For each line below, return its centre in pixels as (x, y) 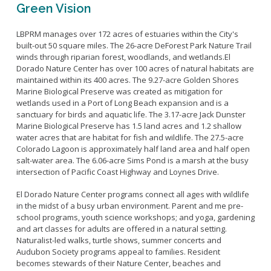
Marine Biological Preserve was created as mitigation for (119, 91)
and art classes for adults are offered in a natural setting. (121, 229)
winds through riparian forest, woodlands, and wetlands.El (123, 57)
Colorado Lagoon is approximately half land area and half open (133, 149)
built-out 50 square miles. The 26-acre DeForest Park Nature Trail (134, 45)
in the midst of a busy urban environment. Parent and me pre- (129, 206)
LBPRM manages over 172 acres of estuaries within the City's (127, 34)
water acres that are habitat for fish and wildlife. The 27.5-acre (130, 137)
